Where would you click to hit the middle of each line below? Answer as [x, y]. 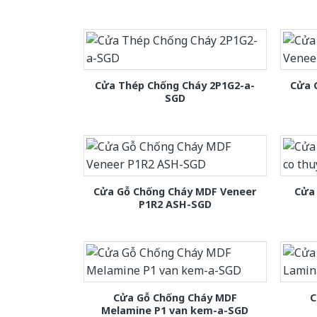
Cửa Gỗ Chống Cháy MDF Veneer [175, 191]
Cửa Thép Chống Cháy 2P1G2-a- [175, 85]
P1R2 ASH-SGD [175, 204]
